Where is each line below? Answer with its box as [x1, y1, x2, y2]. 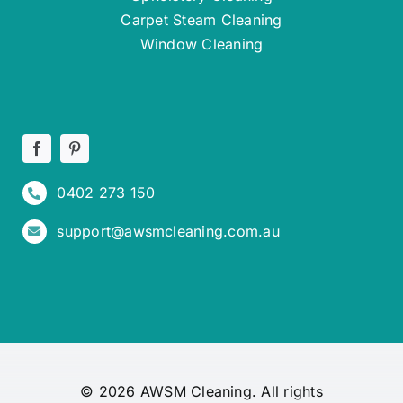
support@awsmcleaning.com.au [57, 221, 280, 240]
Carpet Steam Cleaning [121, 11, 282, 29]
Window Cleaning [139, 35, 264, 53]
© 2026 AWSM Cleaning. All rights [80, 382, 323, 401]
